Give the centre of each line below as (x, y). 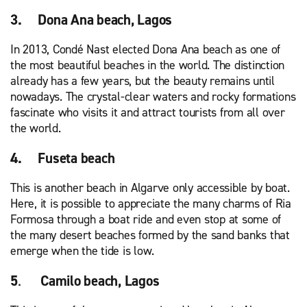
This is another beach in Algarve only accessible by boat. (150, 188)
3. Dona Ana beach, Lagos (91, 20)
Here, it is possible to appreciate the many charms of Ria (151, 204)
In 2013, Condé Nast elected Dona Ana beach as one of (145, 50)
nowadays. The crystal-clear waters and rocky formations (153, 97)
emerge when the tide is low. (82, 251)
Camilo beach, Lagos (100, 281)
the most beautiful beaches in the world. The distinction (147, 65)
